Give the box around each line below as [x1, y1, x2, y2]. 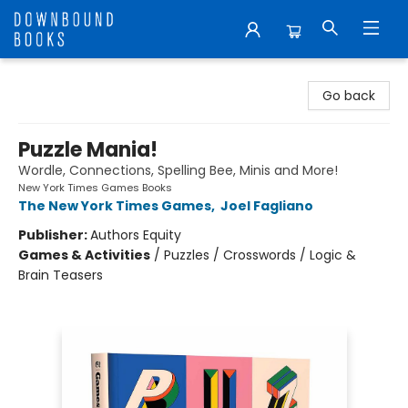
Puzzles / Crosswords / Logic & [164, 246, 356, 264]
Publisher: [18, 226, 90, 244]
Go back [322, 87, 375, 105]
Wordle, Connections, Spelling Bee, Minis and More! [18, 161, 338, 179]
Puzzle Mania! [18, 136, 158, 164]
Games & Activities [18, 246, 150, 264]
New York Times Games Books [18, 180, 172, 195]
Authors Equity [90, 226, 181, 244]
